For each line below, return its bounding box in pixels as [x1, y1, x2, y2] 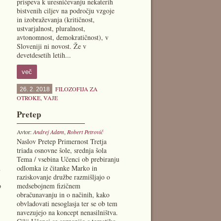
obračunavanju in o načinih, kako [16, 190, 110, 199]
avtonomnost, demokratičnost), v [16, 33, 109, 42]
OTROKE [16, 94, 40, 102]
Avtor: [16, 128, 33, 136]
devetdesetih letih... [16, 50, 71, 60]
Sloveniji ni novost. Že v [16, 41, 86, 51]
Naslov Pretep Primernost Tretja [16, 137, 107, 146]
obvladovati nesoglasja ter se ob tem [16, 199, 117, 208]
